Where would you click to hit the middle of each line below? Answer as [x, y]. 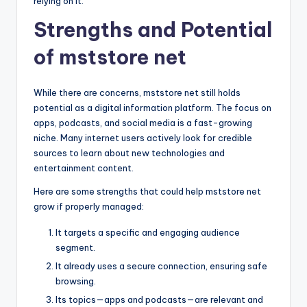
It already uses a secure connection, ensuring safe [161, 266]
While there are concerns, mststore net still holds [137, 92]
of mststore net [110, 57]
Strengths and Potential [153, 29]
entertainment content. [84, 168]
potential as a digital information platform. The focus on [152, 107]
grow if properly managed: [89, 206]
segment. [75, 247]
